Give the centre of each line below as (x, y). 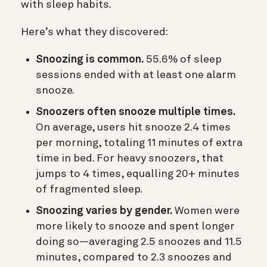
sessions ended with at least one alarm (136, 75)
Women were (207, 211)
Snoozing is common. (91, 59)
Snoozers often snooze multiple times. (136, 112)
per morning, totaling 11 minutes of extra (139, 143)
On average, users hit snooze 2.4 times (133, 127)
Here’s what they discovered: (94, 32)
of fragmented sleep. (89, 189)
